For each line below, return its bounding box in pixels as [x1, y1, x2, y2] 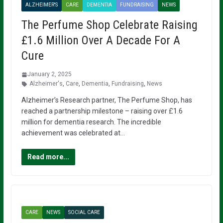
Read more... [27, 153, 69, 161]
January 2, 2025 [27, 71, 72, 78]
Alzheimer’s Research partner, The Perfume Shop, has [21, 96, 192, 104]
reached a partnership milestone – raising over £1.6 [21, 107, 183, 115]
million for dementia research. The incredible [21, 118, 161, 126]
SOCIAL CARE [68, 210, 100, 215]
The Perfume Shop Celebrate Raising [21, 18, 198, 32]
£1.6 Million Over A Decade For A [21, 33, 180, 47]
